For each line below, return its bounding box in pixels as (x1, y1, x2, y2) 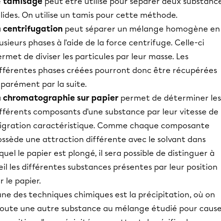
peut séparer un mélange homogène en (65, 24, 220, 34)
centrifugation (3, 24, 65, 34)
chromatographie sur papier (3, 93, 118, 103)
